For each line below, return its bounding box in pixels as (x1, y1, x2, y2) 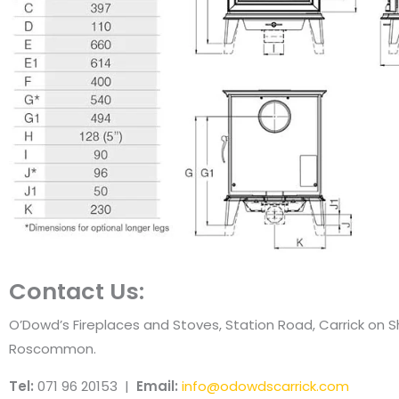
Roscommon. (9, 338, 96, 358)
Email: (136, 376, 182, 395)
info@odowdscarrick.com (182, 376, 349, 395)
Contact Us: (9, 274, 144, 307)
